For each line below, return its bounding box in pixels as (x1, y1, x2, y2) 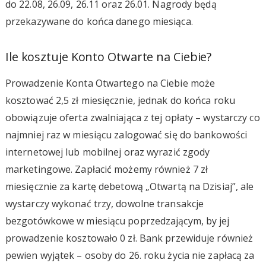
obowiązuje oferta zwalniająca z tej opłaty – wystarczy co (5, 110, 260, 124)
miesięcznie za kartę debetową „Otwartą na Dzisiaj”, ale (5, 179, 254, 193)
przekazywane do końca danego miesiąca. (5, 14, 193, 28)
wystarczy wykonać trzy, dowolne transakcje (5, 197, 204, 210)
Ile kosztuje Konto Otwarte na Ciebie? (5, 48, 212, 65)
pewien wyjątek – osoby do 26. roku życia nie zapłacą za (5, 248, 255, 262)
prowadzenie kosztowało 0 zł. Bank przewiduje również (5, 231, 254, 245)
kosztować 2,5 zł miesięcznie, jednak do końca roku (5, 93, 235, 107)
